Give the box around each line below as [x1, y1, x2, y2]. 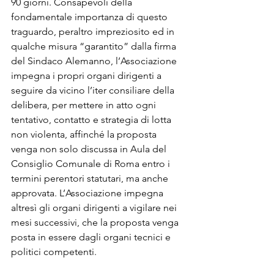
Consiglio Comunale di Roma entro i [11, 157, 172, 169]
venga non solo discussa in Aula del [11, 143, 169, 155]
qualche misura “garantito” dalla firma [11, 40, 179, 52]
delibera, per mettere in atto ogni [11, 98, 158, 111]
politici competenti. [11, 245, 97, 257]
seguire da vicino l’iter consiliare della [11, 84, 177, 96]
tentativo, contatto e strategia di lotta [11, 113, 174, 125]
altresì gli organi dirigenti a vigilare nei [11, 201, 179, 213]
